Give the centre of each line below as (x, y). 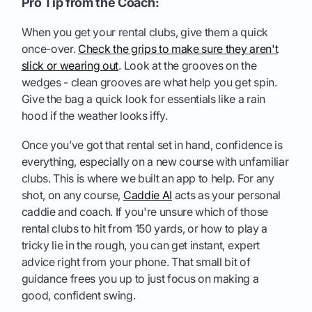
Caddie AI (147, 195)
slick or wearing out (70, 66)
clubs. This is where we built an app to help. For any (148, 179)
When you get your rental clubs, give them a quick (145, 32)
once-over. (50, 49)
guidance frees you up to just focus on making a (140, 279)
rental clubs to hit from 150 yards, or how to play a (144, 229)
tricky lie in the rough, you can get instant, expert (140, 245)
